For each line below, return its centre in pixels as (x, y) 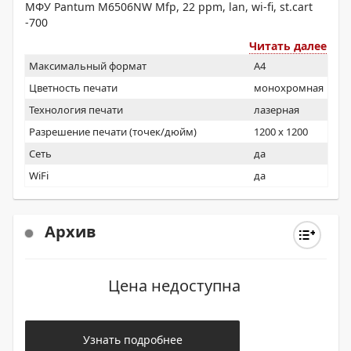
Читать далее (288, 46)
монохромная (289, 88)
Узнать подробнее (132, 340)
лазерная (277, 110)
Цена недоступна (174, 286)
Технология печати (76, 110)
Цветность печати (73, 88)
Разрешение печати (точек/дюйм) (113, 132)
